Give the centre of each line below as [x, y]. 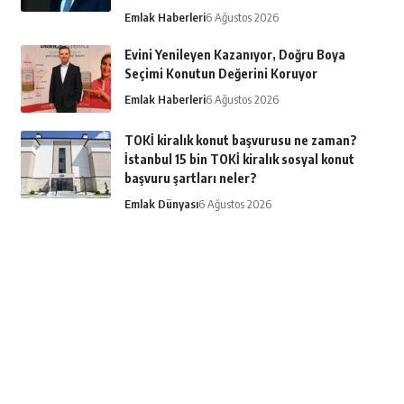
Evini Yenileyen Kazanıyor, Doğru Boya [234, 55]
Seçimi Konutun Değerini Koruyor [220, 74]
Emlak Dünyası [161, 204]
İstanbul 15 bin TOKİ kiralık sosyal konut [239, 160]
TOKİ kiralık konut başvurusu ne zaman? [240, 141]
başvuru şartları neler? [190, 179]
